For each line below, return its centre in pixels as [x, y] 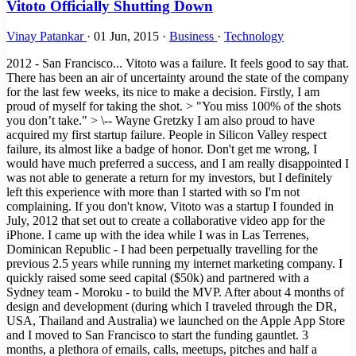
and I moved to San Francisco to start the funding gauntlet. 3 [157, 335]
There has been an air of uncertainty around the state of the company [178, 78]
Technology [254, 37]
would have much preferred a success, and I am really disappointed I [178, 164]
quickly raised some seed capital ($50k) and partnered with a [158, 278]
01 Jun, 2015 [128, 37]
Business [193, 37]
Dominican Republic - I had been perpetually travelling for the [162, 250]
